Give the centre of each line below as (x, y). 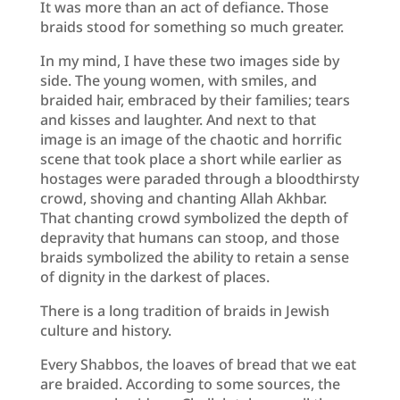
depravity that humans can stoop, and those (189, 237)
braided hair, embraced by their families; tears (195, 100)
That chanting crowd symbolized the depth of (194, 217)
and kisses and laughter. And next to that (178, 119)
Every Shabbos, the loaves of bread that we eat (198, 364)
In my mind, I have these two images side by (189, 60)
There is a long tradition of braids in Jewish (184, 310)
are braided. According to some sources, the (190, 383)
